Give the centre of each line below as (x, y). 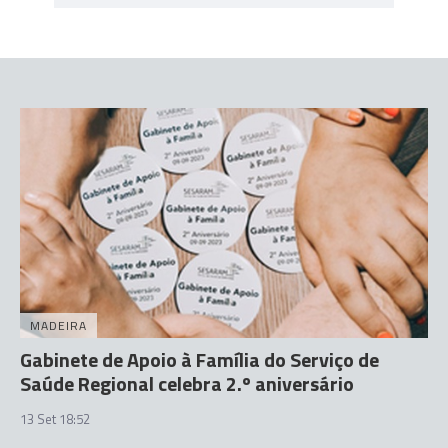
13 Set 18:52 (55, 418)
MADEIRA (58, 325)
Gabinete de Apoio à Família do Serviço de (199, 359)
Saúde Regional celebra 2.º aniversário (187, 383)
